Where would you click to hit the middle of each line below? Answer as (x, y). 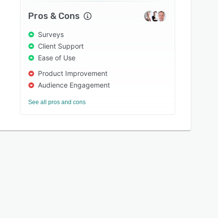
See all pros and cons (57, 102)
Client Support (61, 46)
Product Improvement (73, 73)
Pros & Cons (54, 16)
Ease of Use (57, 58)
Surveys (51, 34)
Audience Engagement (74, 85)
